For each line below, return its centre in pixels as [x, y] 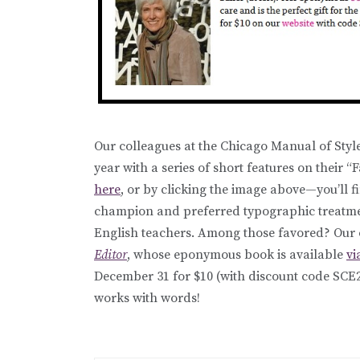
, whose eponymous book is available [237, 254]
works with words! [147, 298]
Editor [110, 254]
